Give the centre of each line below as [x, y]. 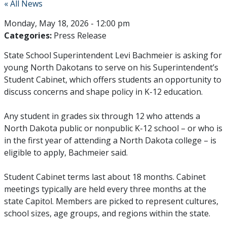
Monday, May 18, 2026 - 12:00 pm [67, 23]
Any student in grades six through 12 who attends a [102, 116]
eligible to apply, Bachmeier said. [66, 153]
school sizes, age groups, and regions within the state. [107, 213]
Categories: [28, 35]
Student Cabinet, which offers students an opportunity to [112, 80]
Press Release [80, 35]
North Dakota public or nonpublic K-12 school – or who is [113, 128]
